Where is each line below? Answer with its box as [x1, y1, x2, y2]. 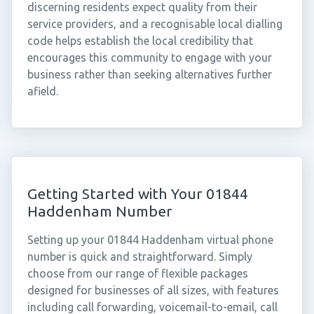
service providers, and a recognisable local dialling [27, 18, 282, 30]
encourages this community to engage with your [27, 51, 272, 64]
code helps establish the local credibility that [27, 34, 253, 47]
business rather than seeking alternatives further [27, 68, 272, 81]
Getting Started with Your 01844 [27, 185, 248, 202]
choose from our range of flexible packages [27, 267, 248, 280]
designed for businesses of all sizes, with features [27, 284, 279, 296]
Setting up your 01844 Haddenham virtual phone [27, 233, 273, 246]
